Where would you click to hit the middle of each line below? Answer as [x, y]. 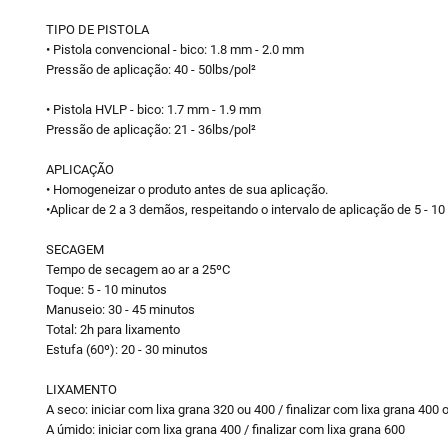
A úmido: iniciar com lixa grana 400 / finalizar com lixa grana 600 [225, 429]
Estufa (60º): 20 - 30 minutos [126, 349]
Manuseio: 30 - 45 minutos [120, 309]
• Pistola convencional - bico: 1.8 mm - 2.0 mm [174, 49]
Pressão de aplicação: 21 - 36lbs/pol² [150, 129]
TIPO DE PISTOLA [97, 29]
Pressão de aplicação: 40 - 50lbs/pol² [150, 69]
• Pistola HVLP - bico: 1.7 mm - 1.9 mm [153, 109]
